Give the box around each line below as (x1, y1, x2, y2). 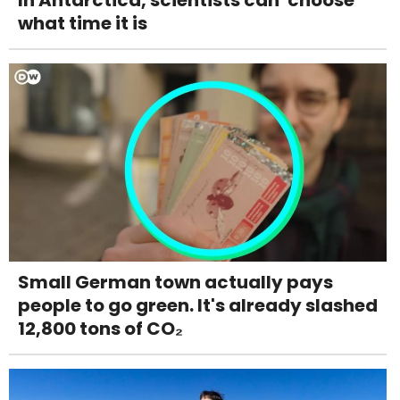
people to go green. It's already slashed (18, 292, 378, 318)
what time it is (18, 10, 147, 36)
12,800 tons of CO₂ (18, 315, 183, 341)
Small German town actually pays (18, 269, 333, 295)
